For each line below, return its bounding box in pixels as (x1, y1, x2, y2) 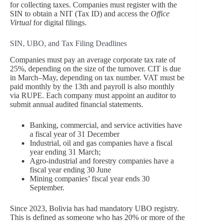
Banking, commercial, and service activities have (30, 120, 182, 129)
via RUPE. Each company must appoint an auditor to (10, 91, 176, 100)
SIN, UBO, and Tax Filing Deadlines (10, 39, 127, 48)
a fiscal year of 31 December (30, 129, 119, 138)
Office (151, 9, 169, 18)
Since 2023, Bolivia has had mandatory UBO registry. (10, 204, 179, 213)
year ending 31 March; (30, 147, 101, 156)
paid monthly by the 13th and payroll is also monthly (10, 82, 174, 91)
